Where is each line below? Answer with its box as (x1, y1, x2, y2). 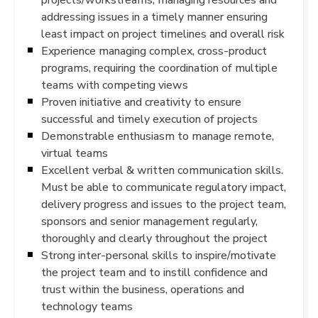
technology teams (41, 300, 133, 313)
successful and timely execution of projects (41, 112, 258, 126)
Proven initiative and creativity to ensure (41, 95, 241, 109)
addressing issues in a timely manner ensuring (41, 10, 268, 23)
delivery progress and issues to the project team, (41, 197, 286, 211)
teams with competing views (41, 78, 188, 92)
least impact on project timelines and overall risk (41, 27, 285, 40)
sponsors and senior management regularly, (41, 214, 258, 228)
